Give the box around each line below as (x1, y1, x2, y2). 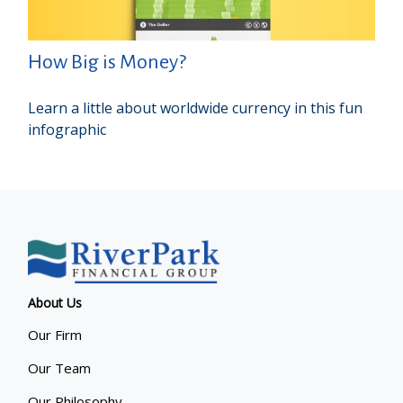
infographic (28, 119, 107, 139)
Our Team (28, 358, 92, 377)
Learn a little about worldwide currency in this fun (28, 97, 363, 118)
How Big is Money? (28, 50, 187, 73)
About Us (28, 293, 83, 311)
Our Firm (28, 325, 83, 344)
